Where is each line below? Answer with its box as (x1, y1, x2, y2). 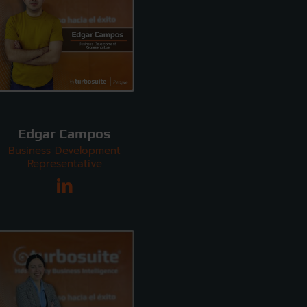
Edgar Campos (18, 125, 112, 141)
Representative (27, 156, 102, 171)
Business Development (8, 143, 121, 158)
